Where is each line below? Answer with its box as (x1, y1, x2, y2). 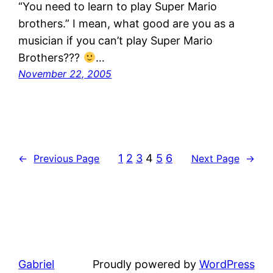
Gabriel (18, 258, 55, 271)
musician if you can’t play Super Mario (18, 34, 213, 48)
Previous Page (34, 152, 100, 165)
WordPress (199, 258, 255, 271)
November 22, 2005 (18, 68, 112, 80)
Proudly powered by (92, 258, 199, 271)
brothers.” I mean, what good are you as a (18, 17, 235, 30)
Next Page (191, 152, 239, 165)
